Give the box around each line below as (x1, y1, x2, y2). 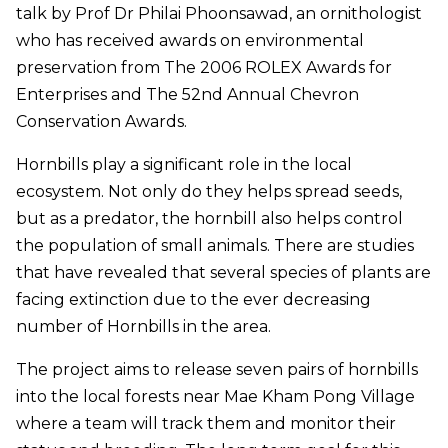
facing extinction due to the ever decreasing (16, 290, 371, 310)
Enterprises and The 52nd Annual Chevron (16, 85, 359, 105)
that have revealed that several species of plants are (16, 263, 431, 283)
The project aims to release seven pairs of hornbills (16, 360, 418, 380)
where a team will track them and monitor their (16, 414, 396, 434)
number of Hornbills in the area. (16, 317, 271, 337)
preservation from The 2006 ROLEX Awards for (16, 58, 392, 78)
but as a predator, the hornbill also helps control (16, 209, 403, 229)
